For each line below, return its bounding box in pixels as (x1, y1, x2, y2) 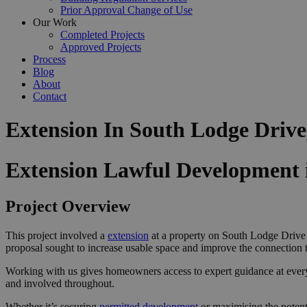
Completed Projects (60, 29, 145, 40)
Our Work (33, 16, 77, 28)
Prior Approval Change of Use (60, 4, 193, 16)
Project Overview (5, 197, 130, 216)
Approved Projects (60, 41, 141, 53)
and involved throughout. (5, 278, 114, 290)
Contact (33, 90, 66, 102)
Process (33, 53, 66, 65)
